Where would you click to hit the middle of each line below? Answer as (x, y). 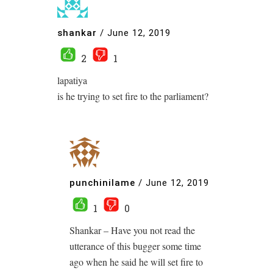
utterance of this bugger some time (135, 246)
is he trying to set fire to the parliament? (133, 96)
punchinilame (102, 183)
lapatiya (72, 80)
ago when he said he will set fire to (136, 262)
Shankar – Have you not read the (132, 230)
